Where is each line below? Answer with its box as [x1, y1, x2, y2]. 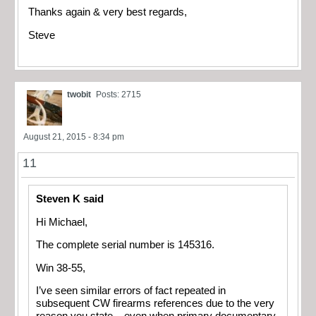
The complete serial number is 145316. [36, 239, 217, 251]
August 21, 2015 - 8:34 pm [23, 132, 124, 142]
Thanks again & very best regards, [28, 6, 187, 18]
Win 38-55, [36, 262, 85, 274]
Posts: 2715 [96, 90, 141, 100]
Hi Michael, [36, 216, 87, 228]
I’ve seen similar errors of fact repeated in [36, 285, 226, 297]
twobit [67, 90, 91, 100]
